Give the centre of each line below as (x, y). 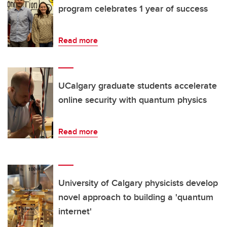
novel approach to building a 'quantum (136, 197)
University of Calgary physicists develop (138, 183)
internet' (75, 212)
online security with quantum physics (133, 100)
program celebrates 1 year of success (133, 9)
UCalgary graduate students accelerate (138, 86)
